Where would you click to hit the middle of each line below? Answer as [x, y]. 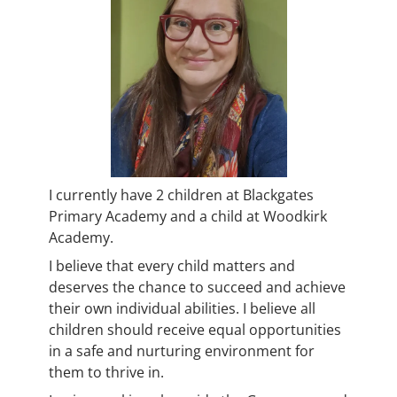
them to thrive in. [106, 373]
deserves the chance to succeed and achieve [197, 288]
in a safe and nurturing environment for [182, 351]
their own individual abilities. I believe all [182, 309]
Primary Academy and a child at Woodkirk [188, 217]
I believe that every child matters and [172, 266]
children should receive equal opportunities [195, 330]
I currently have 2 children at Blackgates [181, 195]
